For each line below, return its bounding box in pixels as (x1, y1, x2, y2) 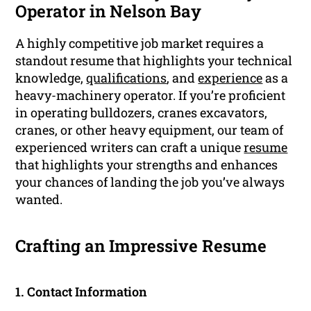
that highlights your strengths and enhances (15, 156, 278, 174)
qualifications (86, 69, 167, 87)
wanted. (15, 191, 63, 208)
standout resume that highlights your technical (15, 52, 293, 69)
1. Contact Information (15, 283, 148, 301)
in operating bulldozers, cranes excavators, (15, 104, 268, 121)
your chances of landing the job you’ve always (15, 174, 285, 191)
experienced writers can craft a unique (15, 139, 244, 156)
